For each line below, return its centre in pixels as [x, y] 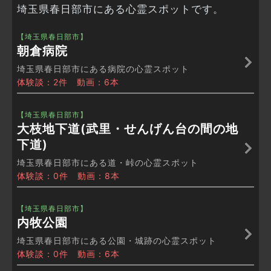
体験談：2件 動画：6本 [68, 82]
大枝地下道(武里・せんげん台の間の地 [128, 129]
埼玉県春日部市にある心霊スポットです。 [120, 9]
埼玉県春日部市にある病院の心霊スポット [103, 69]
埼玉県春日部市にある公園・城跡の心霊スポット [117, 241]
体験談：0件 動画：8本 [68, 176]
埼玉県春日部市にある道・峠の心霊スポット [108, 163]
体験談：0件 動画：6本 [68, 254]
